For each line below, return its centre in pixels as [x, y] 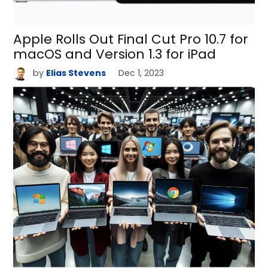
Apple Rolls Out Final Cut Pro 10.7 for [131, 39]
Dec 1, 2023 [141, 73]
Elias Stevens [76, 73]
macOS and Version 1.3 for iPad [115, 54]
